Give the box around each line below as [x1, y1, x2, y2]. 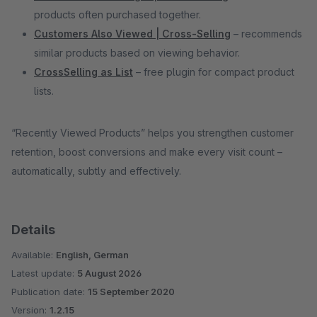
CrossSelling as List [34, 66, 133, 78]
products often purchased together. [34, 8, 201, 21]
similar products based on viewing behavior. [34, 47, 240, 59]
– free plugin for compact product [133, 66, 294, 78]
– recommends [231, 28, 302, 40]
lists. [34, 85, 54, 97]
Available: [11, 249, 56, 260]
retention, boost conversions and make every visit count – [11, 146, 282, 158]
